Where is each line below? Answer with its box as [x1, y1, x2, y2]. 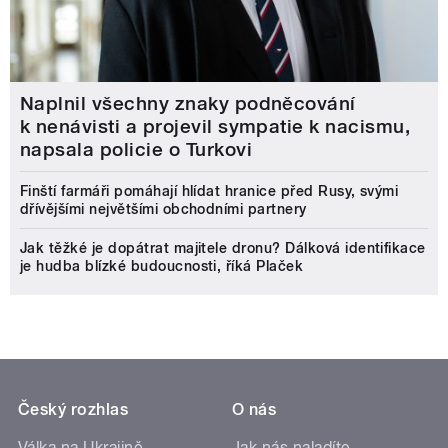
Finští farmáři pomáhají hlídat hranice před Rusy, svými [20, 183, 399, 200]
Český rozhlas [18, 400, 129, 420]
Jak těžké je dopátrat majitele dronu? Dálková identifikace [20, 240, 426, 257]
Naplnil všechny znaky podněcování [20, 92, 356, 116]
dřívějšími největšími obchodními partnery [20, 201, 307, 218]
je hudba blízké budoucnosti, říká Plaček [20, 258, 304, 275]
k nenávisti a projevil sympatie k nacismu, [20, 115, 411, 139]
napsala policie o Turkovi [20, 138, 252, 162]
